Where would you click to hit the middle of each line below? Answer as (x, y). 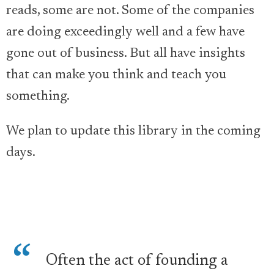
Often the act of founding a (137, 261)
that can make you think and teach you (116, 75)
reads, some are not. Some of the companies (130, 11)
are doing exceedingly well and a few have (125, 32)
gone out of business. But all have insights (126, 54)
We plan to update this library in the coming (133, 131)
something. (39, 97)
